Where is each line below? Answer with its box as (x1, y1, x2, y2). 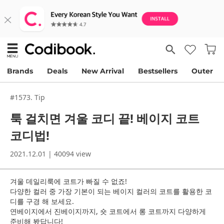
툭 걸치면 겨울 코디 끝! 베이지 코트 (10, 110, 199, 126)
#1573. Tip (10, 92, 45, 102)
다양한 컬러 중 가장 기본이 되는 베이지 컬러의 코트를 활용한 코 (10, 186, 212, 196)
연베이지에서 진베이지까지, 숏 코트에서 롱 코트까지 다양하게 (10, 206, 206, 216)
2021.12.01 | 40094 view (10, 149, 91, 158)
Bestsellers (138, 66, 177, 75)
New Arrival (81, 66, 124, 75)
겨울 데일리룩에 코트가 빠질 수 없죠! (10, 176, 127, 186)
